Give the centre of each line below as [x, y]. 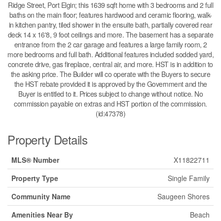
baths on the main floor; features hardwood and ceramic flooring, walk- [110, 15]
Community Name [41, 196]
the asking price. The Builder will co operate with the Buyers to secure [110, 74]
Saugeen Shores [184, 196]
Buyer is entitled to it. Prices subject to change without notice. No [110, 93]
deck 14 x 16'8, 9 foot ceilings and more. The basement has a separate [110, 34]
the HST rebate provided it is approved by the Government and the [110, 84]
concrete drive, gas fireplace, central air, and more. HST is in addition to [110, 64]
